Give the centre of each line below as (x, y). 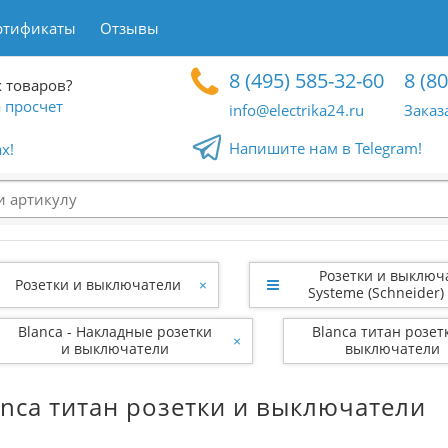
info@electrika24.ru (297, 110)
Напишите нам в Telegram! (326, 148)
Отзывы (129, 28)
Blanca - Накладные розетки (115, 331)
